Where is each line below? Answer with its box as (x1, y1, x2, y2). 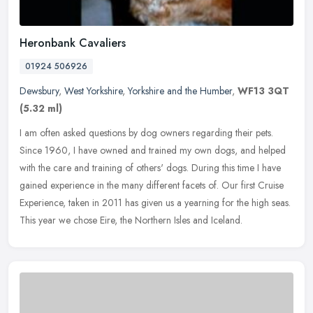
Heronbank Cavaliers (20, 35, 126, 52)
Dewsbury (20, 84, 59, 99)
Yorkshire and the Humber (128, 84, 232, 99)
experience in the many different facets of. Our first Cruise (50, 178, 284, 193)
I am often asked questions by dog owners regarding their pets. (20, 126, 273, 140)
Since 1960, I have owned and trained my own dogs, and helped (20, 143, 286, 158)
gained (20, 178, 48, 193)
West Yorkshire (64, 84, 122, 99)
